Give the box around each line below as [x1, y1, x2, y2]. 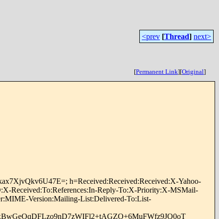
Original [182, 68, 204, 75]
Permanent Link [136, 68, 178, 75]
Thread [164, 32, 189, 41]
